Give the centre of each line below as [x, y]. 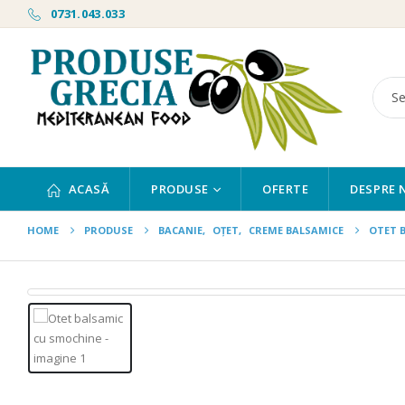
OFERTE [286, 189]
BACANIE [180, 231]
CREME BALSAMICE [296, 231]
